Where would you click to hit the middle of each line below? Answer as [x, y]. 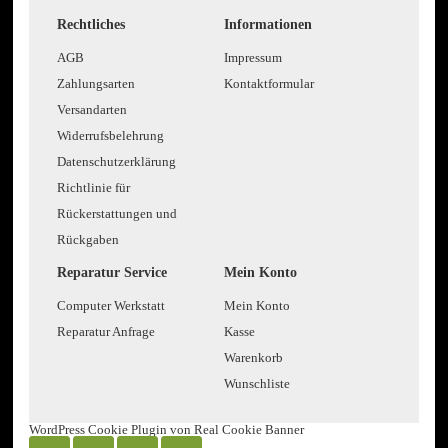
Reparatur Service [112, 272]
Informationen [267, 23]
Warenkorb [253, 358]
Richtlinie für [94, 188]
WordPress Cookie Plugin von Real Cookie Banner [167, 430]
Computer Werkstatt [111, 306]
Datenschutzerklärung [117, 162]
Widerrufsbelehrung [111, 136]
